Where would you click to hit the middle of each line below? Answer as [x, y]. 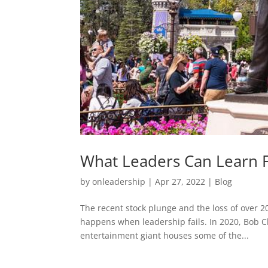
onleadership [119, 181]
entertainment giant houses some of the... [165, 235]
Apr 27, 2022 [180, 181]
